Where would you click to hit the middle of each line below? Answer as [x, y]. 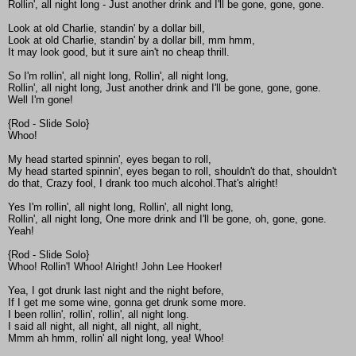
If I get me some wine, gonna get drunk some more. [127, 303]
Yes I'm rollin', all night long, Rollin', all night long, [121, 207]
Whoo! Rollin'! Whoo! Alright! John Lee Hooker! [115, 267]
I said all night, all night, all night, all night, [105, 327]
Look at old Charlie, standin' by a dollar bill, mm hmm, [132, 41]
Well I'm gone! [41, 100]
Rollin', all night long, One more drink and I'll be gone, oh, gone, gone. [167, 219]
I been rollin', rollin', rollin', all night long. [99, 315]
